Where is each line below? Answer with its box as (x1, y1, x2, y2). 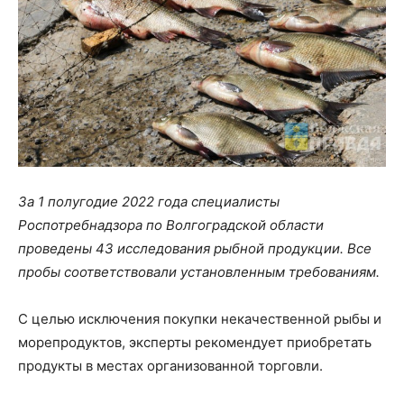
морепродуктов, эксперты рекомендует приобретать (18, 333, 372, 351)
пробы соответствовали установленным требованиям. (18, 262, 380, 280)
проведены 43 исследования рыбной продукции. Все (18, 239, 372, 257)
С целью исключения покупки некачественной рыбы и (18, 309, 381, 327)
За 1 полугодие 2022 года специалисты (18, 192, 280, 210)
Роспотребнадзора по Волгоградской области (18, 216, 324, 234)
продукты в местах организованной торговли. (18, 356, 323, 374)
